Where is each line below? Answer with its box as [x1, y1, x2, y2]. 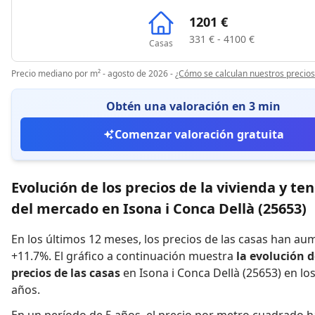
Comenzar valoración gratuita [114, 127, 284, 142]
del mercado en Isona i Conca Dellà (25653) [11, 199, 307, 218]
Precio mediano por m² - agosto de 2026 [11, 67, 168, 79]
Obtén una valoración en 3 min [106, 98, 281, 114]
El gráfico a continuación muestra [54, 248, 233, 264]
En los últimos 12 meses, [11, 231, 141, 247]
